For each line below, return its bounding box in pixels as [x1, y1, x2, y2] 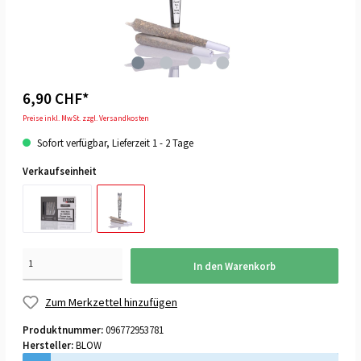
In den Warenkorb [193, 259, 276, 272]
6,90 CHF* [23, 89, 89, 109]
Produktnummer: [23, 323, 106, 336]
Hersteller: [23, 338, 76, 351]
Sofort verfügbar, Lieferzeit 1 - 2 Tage [35, 136, 193, 150]
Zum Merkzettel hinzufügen [45, 294, 177, 309]
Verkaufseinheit [23, 164, 97, 178]
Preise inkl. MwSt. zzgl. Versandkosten [23, 114, 149, 124]
